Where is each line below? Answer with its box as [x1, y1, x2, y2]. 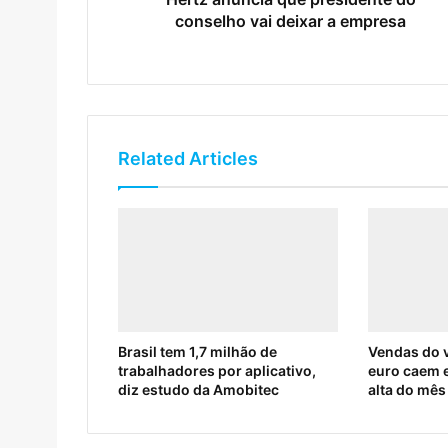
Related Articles [118, 147, 258, 169]
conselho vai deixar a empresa [175, 10, 406, 31]
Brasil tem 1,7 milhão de [118, 342, 277, 360]
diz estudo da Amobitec [118, 380, 279, 398]
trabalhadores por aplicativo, [118, 361, 316, 379]
